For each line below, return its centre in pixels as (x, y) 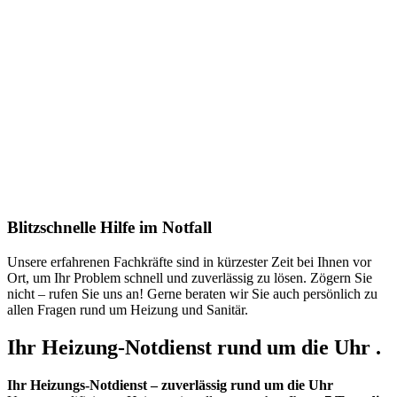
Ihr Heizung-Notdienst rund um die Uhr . (194, 347)
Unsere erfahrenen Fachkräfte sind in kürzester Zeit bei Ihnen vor (189, 261)
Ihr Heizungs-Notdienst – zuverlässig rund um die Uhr (170, 385)
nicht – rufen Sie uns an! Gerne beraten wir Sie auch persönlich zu (192, 293)
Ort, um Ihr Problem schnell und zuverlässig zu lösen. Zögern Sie (190, 277)
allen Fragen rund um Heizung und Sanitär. (128, 309)
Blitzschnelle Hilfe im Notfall (109, 228)
